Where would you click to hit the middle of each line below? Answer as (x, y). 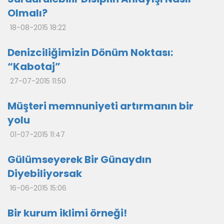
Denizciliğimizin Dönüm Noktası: (90, 52)
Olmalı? (27, 13)
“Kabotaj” (34, 66)
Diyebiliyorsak (45, 173)
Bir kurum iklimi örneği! (67, 213)
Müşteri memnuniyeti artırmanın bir (100, 106)
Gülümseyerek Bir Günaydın (79, 159)
